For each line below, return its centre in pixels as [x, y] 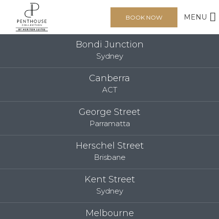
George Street [109, 112]
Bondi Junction [109, 44]
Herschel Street [109, 146]
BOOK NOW [144, 17]
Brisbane [109, 157]
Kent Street [109, 179]
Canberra [109, 78]
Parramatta [109, 123]
